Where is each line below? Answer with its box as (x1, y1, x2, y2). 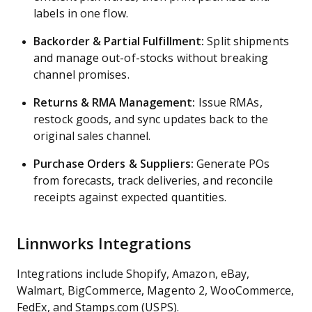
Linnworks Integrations (17, 235, 192, 253)
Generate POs (193, 158, 270, 170)
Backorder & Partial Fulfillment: (33, 36, 205, 47)
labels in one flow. (33, 8, 128, 19)
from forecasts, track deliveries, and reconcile (33, 175, 273, 187)
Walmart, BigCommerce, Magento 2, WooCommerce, (17, 285, 295, 297)
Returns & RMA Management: (33, 97, 196, 109)
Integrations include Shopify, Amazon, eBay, (17, 268, 250, 280)
